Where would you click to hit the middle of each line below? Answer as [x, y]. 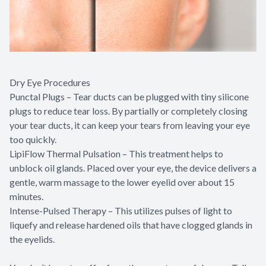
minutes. [26, 196]
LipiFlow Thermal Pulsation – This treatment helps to [116, 153]
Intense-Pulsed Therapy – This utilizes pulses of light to [121, 210]
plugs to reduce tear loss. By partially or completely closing [129, 110]
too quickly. [33, 139]
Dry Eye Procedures [50, 82]
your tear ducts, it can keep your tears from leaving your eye [130, 125]
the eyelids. [32, 239]
